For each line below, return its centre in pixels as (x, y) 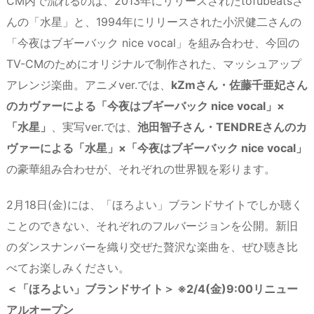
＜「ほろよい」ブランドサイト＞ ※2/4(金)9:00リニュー (152, 289)
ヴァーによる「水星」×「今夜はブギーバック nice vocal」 (157, 148)
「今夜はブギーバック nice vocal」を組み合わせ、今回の (153, 43)
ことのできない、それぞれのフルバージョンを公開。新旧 (152, 226)
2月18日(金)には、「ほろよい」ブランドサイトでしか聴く (155, 205)
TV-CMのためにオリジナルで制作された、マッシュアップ (154, 64)
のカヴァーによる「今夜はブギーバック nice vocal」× (145, 106)
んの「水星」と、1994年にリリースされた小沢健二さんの (154, 22)
